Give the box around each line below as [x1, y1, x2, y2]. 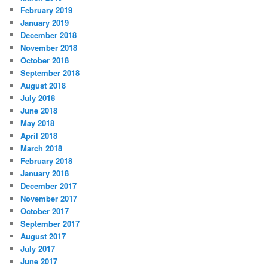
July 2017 [20, 243, 56, 255]
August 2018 [20, 80, 66, 92]
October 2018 [20, 54, 69, 66]
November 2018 [20, 42, 78, 54]
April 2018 [20, 130, 58, 142]
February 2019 [20, 4, 73, 16]
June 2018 [20, 105, 58, 117]
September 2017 [20, 218, 80, 230]
